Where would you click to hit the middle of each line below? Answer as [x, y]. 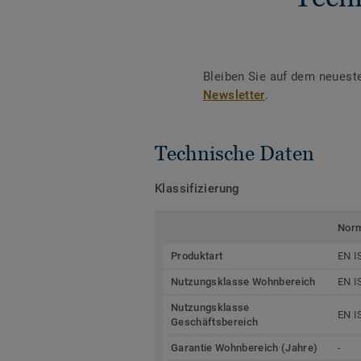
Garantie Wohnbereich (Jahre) [245, 347]
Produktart [197, 255]
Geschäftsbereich [215, 322]
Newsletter [234, 95]
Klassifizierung [197, 188]
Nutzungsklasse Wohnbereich [243, 281]
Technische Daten [234, 153]
